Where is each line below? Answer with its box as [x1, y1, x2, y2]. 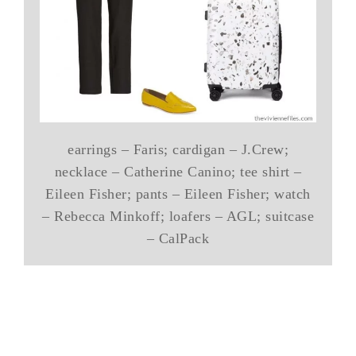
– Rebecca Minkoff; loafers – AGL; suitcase [42, 208, 314, 225]
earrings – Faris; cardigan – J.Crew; [68, 141, 288, 158]
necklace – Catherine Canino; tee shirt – [54, 164, 302, 180]
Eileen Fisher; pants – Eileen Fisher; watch [45, 186, 311, 203]
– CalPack [146, 230, 210, 247]
